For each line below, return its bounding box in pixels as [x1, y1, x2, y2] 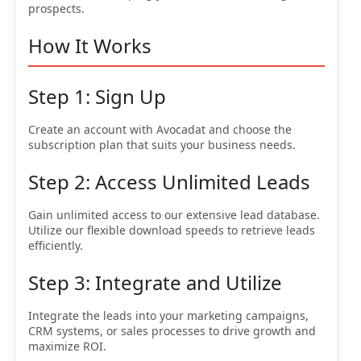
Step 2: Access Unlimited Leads [28, 168, 310, 195]
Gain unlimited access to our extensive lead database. [28, 206, 320, 222]
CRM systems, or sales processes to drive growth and [28, 322, 316, 338]
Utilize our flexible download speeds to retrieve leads [28, 222, 315, 238]
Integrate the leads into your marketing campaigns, [28, 307, 309, 323]
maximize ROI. [28, 338, 106, 354]
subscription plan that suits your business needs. [28, 136, 296, 152]
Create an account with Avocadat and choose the [28, 121, 292, 137]
